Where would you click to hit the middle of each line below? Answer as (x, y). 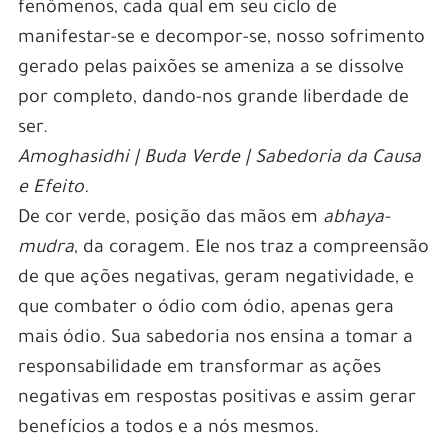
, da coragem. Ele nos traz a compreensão (251, 248)
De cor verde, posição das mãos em (170, 218)
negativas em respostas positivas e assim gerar (216, 398)
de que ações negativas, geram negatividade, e (215, 278)
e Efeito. (53, 188)
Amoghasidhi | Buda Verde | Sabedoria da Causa (219, 158)
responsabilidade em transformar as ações (199, 368)
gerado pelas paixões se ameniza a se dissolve (210, 68)
